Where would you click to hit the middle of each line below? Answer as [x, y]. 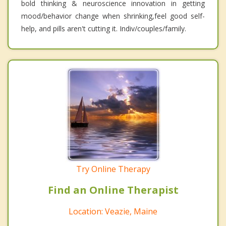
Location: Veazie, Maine [113, 211]
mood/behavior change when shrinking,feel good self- [113, 16]
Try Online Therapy [113, 169]
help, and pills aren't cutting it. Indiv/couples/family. [104, 28]
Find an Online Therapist [113, 190]
